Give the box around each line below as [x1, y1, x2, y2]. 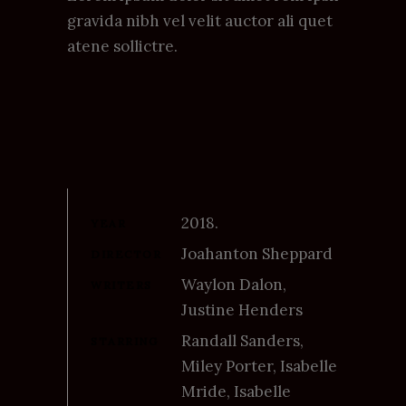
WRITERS [91, 277, 152, 292]
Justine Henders [181, 299, 303, 320]
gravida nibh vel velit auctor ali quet [67, 10, 333, 31]
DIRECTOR [91, 246, 162, 261]
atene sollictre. [67, 35, 178, 56]
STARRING [91, 333, 159, 348]
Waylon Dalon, [181, 274, 286, 295]
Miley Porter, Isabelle [181, 355, 337, 376]
